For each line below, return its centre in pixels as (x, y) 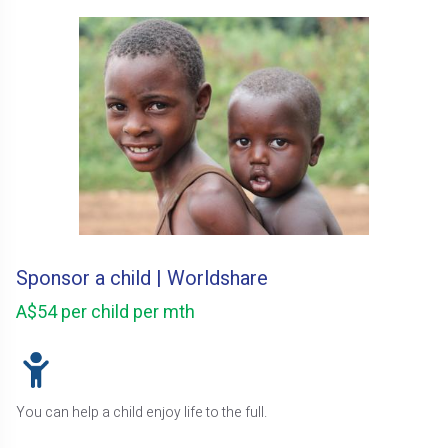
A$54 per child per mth (106, 312)
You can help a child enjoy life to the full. (142, 413)
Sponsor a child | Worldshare (142, 278)
